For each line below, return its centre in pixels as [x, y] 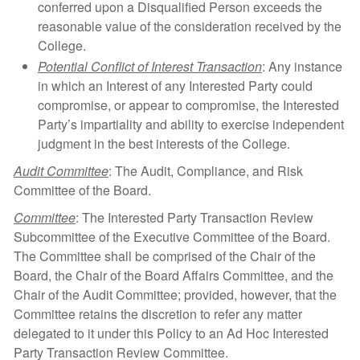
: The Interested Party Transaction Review [194, 217]
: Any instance [302, 66]
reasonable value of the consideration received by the [190, 26]
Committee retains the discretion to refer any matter [158, 314]
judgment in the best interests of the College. [164, 143]
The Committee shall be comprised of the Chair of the [165, 256]
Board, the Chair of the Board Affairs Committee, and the [174, 275]
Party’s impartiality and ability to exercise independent [191, 124]
